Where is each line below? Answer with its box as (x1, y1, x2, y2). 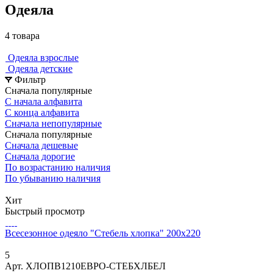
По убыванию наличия (5, 172, 101, 183)
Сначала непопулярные (5, 118, 102, 129)
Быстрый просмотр (5, 205, 85, 216)
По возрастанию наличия (5, 161, 110, 172)
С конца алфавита (5, 107, 79, 118)
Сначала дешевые (5, 140, 78, 151)
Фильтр (15, 74, 46, 85)
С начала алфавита (5, 96, 82, 107)
